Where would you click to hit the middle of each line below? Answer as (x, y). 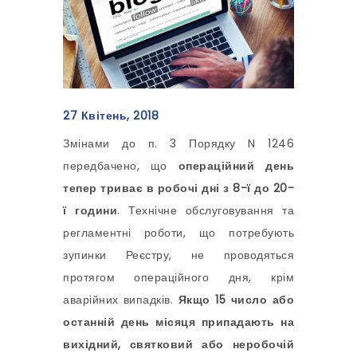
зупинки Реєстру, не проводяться (178, 255)
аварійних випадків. (121, 300)
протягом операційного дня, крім (178, 278)
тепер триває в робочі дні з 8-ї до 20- (178, 188)
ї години (90, 211)
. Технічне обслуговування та (206, 211)
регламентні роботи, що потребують (178, 233)
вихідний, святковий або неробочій (178, 345)
